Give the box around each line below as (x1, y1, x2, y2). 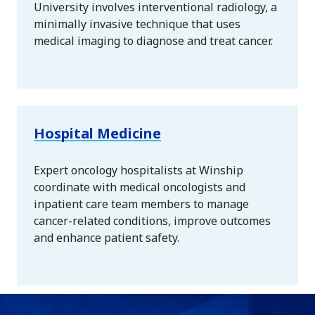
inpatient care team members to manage (34, 195, 249, 212)
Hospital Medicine (34, 123, 161, 143)
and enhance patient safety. (34, 229, 179, 245)
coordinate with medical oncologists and (34, 179, 245, 195)
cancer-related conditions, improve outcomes (34, 212, 271, 229)
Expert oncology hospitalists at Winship (34, 162, 243, 178)
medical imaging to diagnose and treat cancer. (34, 32, 273, 49)
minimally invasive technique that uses (34, 15, 240, 32)
